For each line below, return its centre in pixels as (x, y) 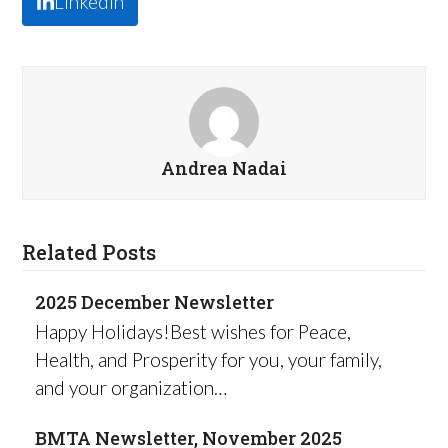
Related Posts (89, 251)
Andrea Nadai (224, 167)
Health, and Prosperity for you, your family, (208, 359)
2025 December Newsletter (154, 301)
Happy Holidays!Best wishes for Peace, (192, 331)
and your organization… (130, 387)
